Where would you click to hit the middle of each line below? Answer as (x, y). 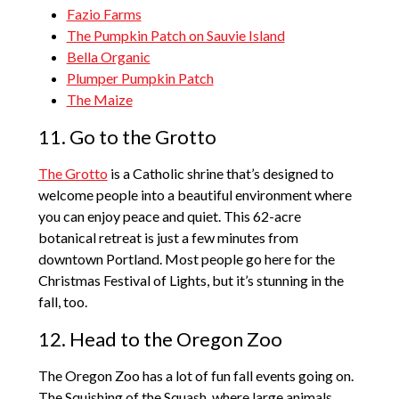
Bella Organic (108, 57)
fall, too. (62, 302)
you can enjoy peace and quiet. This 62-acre (169, 216)
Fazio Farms (104, 14)
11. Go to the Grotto (127, 137)
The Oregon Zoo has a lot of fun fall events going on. (195, 376)
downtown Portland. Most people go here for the (186, 259)
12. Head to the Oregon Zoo (160, 339)
